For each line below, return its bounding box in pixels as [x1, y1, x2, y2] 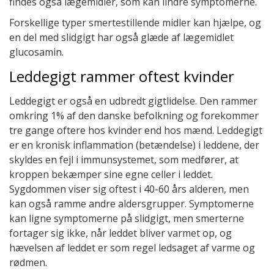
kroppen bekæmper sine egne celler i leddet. [9, 167, 213, 181]
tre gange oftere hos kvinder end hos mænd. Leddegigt [9, 123, 262, 137]
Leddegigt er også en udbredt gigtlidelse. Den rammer [9, 94, 257, 108]
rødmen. [9, 255, 47, 269]
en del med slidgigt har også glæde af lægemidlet [9, 30, 234, 44]
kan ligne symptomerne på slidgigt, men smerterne [9, 211, 244, 225]
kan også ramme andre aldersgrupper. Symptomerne [9, 196, 254, 210]
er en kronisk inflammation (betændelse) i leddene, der [9, 138, 259, 152]
